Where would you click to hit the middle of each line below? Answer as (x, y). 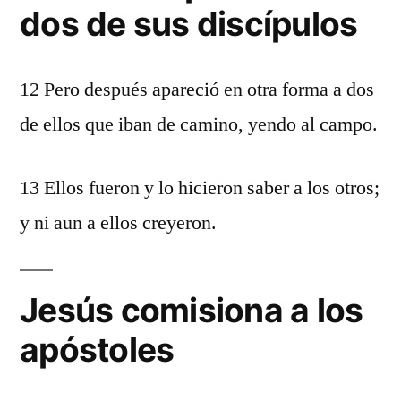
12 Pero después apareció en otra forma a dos (197, 90)
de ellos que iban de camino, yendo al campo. (199, 124)
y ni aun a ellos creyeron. (118, 223)
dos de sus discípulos (189, 24)
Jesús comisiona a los (192, 310)
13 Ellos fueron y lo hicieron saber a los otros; (200, 188)
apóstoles (97, 350)
